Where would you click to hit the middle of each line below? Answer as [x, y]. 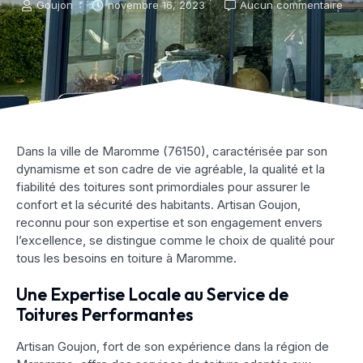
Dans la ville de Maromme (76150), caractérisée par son [172, 152]
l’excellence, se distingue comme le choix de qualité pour [175, 241]
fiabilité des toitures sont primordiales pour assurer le [163, 187]
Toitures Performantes [105, 315]
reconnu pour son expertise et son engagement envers [169, 223]
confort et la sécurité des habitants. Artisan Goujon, [158, 205]
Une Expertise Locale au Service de [152, 295]
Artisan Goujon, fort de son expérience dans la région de [173, 347]
